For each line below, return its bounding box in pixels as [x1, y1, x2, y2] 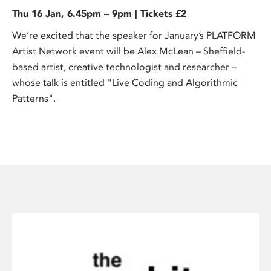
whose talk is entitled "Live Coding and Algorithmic [12, 76, 238, 88]
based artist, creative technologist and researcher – [12, 60, 237, 73]
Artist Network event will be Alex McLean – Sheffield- [12, 45, 245, 57]
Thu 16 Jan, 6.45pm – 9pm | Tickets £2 [12, 7, 186, 19]
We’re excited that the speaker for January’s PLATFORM [12, 29, 256, 41]
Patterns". [12, 92, 56, 104]
